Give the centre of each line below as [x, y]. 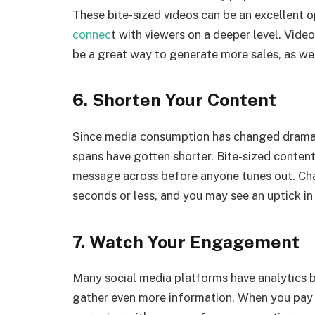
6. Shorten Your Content [174, 100]
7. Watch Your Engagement [186, 242]
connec [92, 34]
